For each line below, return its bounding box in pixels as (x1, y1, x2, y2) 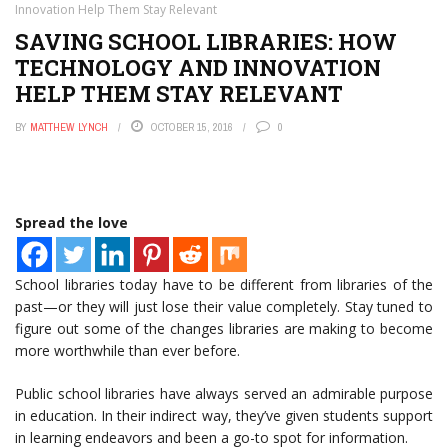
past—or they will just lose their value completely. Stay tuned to (15, 297, 433, 316)
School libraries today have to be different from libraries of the (15, 275, 433, 294)
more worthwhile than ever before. (15, 341, 240, 360)
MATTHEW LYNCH (30, 120, 108, 134)
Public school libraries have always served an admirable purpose (15, 384, 433, 403)
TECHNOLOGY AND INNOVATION (15, 53, 381, 82)
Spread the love (15, 213, 128, 232)
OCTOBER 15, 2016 (151, 120, 233, 134)
